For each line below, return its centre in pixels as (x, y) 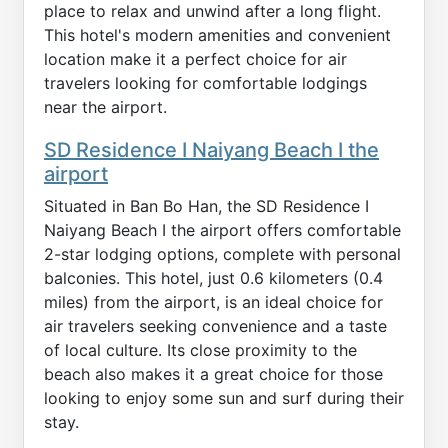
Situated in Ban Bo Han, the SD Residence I (206, 205)
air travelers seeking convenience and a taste (215, 325)
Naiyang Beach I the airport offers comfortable (222, 229)
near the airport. (105, 106)
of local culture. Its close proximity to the (200, 349)
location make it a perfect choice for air (195, 58)
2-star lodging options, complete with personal (222, 253)
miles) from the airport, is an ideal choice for (213, 301)
